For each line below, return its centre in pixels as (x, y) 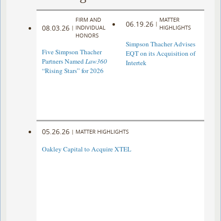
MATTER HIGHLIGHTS (102, 131)
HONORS (87, 36)
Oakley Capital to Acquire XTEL (87, 149)
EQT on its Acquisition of (160, 54)
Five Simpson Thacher (72, 52)
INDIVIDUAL (91, 28)
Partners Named (64, 61)
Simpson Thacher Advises (160, 44)
